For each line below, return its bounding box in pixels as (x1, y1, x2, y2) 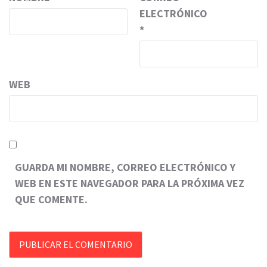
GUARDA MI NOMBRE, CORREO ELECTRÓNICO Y (15, 160, 235, 174)
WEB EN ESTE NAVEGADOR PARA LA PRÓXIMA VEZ (15, 176, 244, 190)
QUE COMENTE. (15, 192, 88, 206)
